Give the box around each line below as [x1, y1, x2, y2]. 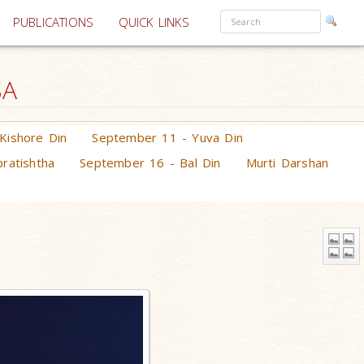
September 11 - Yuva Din [92, 129, 244, 145]
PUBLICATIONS [12, 14, 94, 31]
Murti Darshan [245, 154, 329, 171]
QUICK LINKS [118, 14, 189, 31]
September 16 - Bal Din [80, 154, 221, 171]
